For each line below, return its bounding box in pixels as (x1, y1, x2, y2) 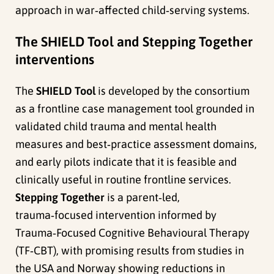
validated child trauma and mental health (15, 119, 217, 133)
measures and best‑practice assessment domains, (15, 137, 257, 150)
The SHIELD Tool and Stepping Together (15, 33, 253, 50)
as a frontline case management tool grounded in (15, 102, 255, 115)
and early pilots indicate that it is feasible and (15, 155, 237, 168)
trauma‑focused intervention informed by (15, 208, 217, 221)
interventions (15, 51, 95, 67)
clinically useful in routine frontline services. (15, 172, 232, 186)
